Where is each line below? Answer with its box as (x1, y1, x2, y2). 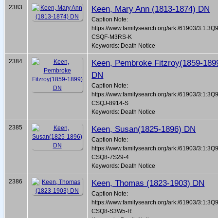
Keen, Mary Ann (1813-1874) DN (91, 4, 210, 14)
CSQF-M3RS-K (91, 34, 132, 41)
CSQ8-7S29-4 (91, 154, 129, 161)
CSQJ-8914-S (91, 100, 129, 107)
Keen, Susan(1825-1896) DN (91, 124, 196, 134)
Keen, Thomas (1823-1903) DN (91, 178, 205, 188)
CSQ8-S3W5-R (91, 208, 132, 215)
